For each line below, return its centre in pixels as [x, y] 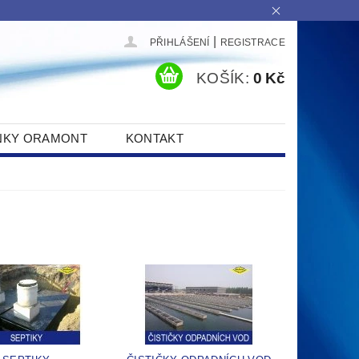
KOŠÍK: [223, 79]
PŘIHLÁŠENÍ [179, 43]
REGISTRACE [252, 43]
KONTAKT [155, 139]
